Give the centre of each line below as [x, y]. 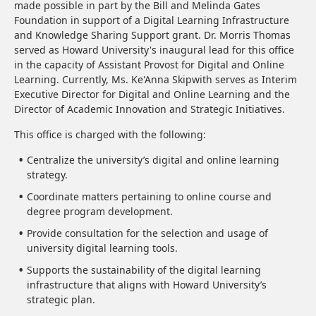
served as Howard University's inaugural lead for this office [154, 50]
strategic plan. [61, 299]
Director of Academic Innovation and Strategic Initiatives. [150, 109]
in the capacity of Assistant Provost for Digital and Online [149, 65]
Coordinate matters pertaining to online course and [149, 196]
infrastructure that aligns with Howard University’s [147, 285]
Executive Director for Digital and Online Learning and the [152, 94]
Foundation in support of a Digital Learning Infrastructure [152, 20]
